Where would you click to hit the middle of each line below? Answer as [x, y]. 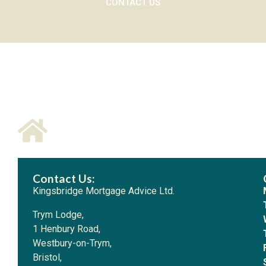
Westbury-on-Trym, [72, 243]
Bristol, [47, 257]
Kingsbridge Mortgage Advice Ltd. [104, 191]
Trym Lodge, [58, 215]
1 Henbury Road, [66, 229]
